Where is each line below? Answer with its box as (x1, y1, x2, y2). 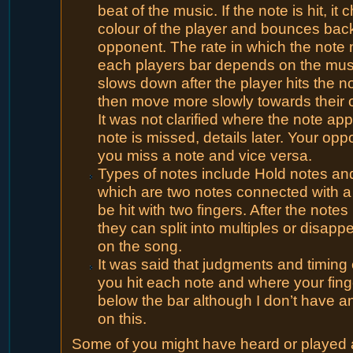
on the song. (97, 238, 182, 255)
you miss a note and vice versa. (97, 147, 312, 164)
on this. (97, 310, 147, 327)
